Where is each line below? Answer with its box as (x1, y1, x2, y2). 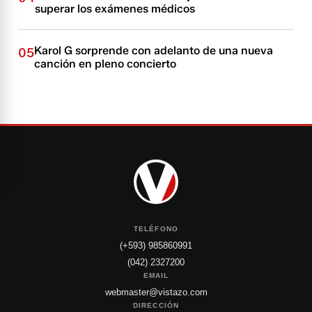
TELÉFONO (133, 225, 179, 233)
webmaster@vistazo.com (104, 287, 208, 297)
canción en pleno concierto (34, 57, 177, 70)
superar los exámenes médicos (35, 2, 196, 15)
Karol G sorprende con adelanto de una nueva (34, 44, 274, 57)
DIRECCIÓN (132, 302, 180, 309)
